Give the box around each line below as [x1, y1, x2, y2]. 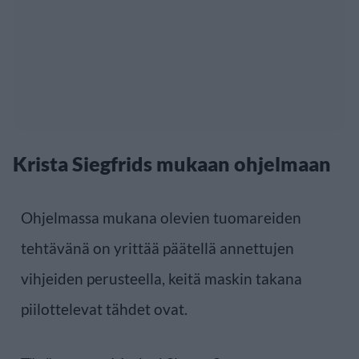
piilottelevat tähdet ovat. [21, 299, 188, 318]
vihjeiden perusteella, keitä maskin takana [21, 268, 302, 288]
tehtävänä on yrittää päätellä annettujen [21, 238, 294, 257]
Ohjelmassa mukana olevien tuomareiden [21, 208, 301, 227]
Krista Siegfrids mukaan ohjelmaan [13, 151, 331, 175]
